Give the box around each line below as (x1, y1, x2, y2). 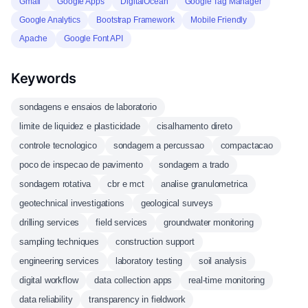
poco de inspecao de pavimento (19, 159, 143, 170)
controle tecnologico (19, 140, 97, 151)
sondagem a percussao (113, 140, 204, 151)
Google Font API (64, 34, 123, 43)
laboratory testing (115, 256, 182, 266)
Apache (19, 34, 48, 43)
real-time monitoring (188, 275, 265, 285)
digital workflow (19, 275, 78, 285)
